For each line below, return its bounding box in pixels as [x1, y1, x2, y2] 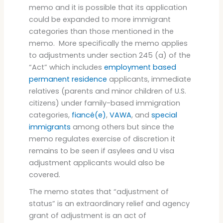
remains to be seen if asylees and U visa [28, 145, 174, 156]
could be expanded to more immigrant [28, 14, 171, 24]
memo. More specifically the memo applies [28, 38, 188, 48]
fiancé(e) [71, 110, 106, 120]
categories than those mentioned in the [28, 26, 174, 36]
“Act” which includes [28, 62, 104, 72]
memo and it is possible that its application [28, 2, 187, 12]
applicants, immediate [107, 74, 191, 84]
